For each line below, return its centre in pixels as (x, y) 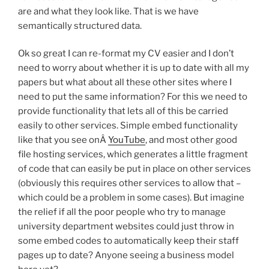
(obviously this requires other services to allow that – (129, 183)
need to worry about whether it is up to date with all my (134, 68)
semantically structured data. (80, 26)
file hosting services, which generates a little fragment (133, 154)
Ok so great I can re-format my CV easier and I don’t (126, 53)
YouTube (127, 140)
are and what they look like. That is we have (108, 11)
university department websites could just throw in (126, 226)
